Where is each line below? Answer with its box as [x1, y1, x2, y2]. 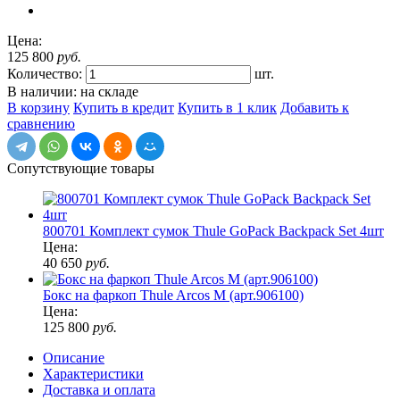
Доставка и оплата [43, 381, 155, 397]
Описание [43, 349, 104, 365]
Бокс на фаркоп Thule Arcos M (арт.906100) [43, 287, 304, 303]
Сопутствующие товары [7, 160, 154, 176]
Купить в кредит [73, 99, 174, 115]
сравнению [7, 115, 75, 131]
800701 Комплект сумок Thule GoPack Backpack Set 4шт [43, 222, 384, 238]
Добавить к [280, 99, 349, 115]
